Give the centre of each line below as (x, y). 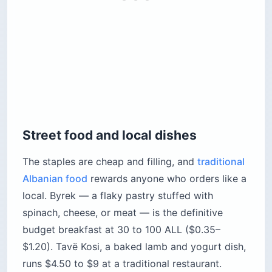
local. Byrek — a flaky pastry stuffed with (118, 196)
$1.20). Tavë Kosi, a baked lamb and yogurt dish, (134, 247)
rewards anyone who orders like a (167, 179)
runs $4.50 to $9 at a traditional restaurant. (122, 264)
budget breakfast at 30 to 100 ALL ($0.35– (121, 230)
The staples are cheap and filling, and (110, 162)
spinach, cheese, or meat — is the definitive (123, 213)
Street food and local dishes (110, 135)
